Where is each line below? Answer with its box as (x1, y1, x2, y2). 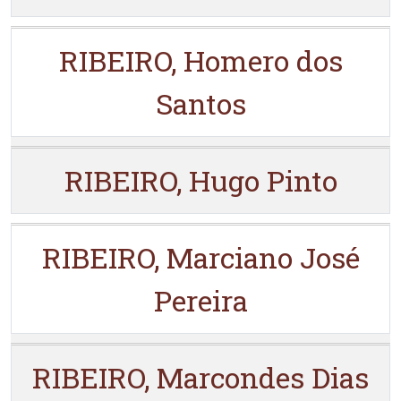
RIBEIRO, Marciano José (41, 238, 360, 277)
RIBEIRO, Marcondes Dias (32, 358, 369, 397)
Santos (155, 84, 246, 123)
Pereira (153, 281, 248, 320)
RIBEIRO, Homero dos (58, 41, 343, 80)
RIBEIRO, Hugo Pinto (64, 161, 337, 200)
